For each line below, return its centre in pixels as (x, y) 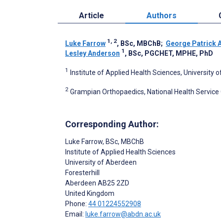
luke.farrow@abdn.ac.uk (123, 214)
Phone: (77, 203)
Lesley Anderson (92, 54)
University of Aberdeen (101, 162)
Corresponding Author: (112, 124)
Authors (161, 16)
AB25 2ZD (113, 183)
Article (91, 16)
